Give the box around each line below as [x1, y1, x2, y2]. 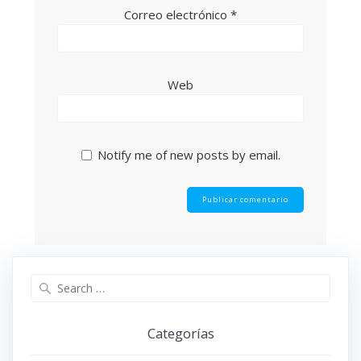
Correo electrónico [124, 6, 230, 23]
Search [180, 272, 217, 289]
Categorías [147, 323, 214, 342]
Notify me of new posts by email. [97, 147, 280, 164]
